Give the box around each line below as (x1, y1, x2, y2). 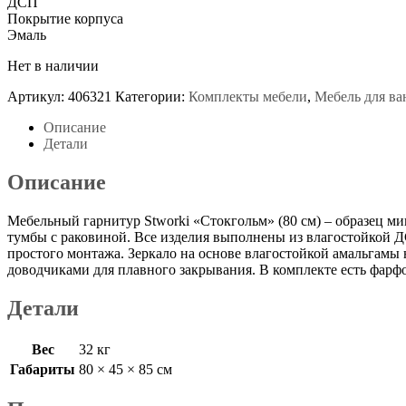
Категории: (115, 88, 188, 104)
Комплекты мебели (188, 88, 307, 104)
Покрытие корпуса (7, 10, 123, 26)
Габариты (10, 361, 75, 377)
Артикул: (7, 88, 68, 104)
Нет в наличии (7, 57, 99, 73)
